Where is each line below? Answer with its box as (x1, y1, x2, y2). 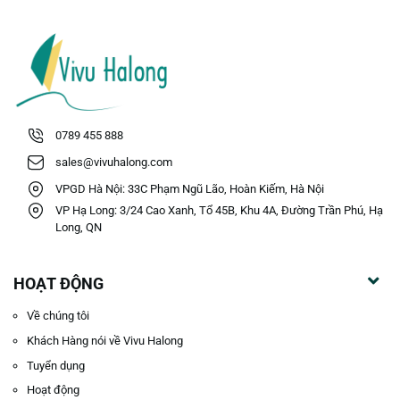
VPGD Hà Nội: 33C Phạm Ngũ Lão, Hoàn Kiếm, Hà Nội (55, 181, 325, 196)
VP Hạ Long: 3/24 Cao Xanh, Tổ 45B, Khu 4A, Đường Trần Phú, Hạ (55, 204, 384, 218)
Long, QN (55, 221, 103, 235)
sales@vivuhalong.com (55, 154, 173, 169)
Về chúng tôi (27, 309, 89, 323)
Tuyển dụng (27, 358, 85, 372)
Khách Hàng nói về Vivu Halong (27, 333, 183, 347)
